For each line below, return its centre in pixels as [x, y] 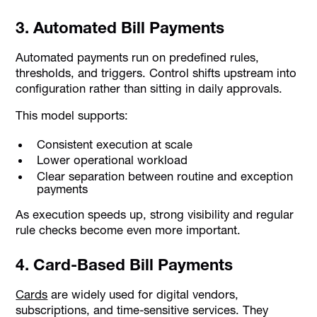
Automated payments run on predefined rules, [138, 57]
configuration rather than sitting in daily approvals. [149, 88]
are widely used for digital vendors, [143, 294]
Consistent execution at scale [114, 145]
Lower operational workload [112, 160]
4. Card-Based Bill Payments [125, 265]
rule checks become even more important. [128, 230]
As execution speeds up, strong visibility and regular [155, 215]
